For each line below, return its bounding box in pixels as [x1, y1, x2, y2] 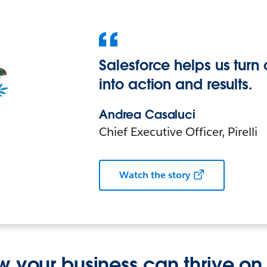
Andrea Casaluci [99, 107, 196, 123]
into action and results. [99, 75, 253, 94]
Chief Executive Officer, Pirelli [99, 124, 257, 140]
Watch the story [119, 169, 190, 182]
